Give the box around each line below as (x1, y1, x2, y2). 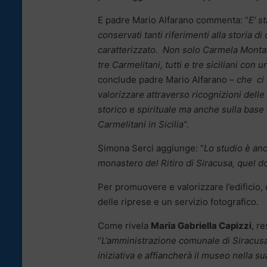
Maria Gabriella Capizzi (151, 220, 252, 232)
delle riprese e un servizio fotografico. (98, 196, 259, 208)
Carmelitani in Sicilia (98, 119, 184, 131)
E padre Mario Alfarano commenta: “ (98, 14, 249, 26)
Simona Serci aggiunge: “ (98, 142, 204, 154)
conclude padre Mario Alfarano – (98, 74, 234, 86)
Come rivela (98, 220, 151, 232)
